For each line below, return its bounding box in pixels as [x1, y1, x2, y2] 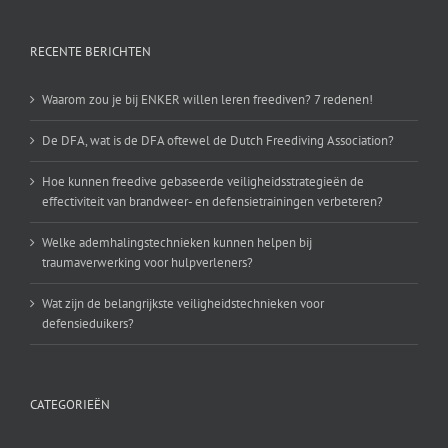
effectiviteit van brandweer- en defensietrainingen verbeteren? [42, 193, 383, 211]
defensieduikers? [42, 315, 134, 333]
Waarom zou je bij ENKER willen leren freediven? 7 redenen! [42, 91, 373, 109]
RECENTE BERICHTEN [30, 43, 151, 61]
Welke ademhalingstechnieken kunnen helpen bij [42, 234, 312, 252]
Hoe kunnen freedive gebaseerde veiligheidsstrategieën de [42, 173, 364, 191]
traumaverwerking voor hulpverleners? [42, 254, 253, 272]
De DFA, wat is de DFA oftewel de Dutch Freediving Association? [42, 132, 394, 150]
